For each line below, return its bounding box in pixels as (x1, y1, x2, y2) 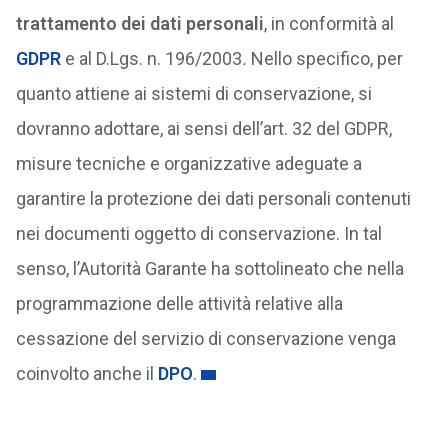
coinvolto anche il (15, 363, 158, 384)
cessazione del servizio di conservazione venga (15, 328, 396, 349)
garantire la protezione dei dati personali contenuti (15, 188, 411, 209)
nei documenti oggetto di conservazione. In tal (15, 223, 382, 244)
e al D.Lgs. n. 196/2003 (60, 48, 242, 69)
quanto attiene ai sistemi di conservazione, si (15, 83, 372, 104)
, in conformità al (263, 13, 394, 34)
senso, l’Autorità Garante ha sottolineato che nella (15, 258, 404, 279)
